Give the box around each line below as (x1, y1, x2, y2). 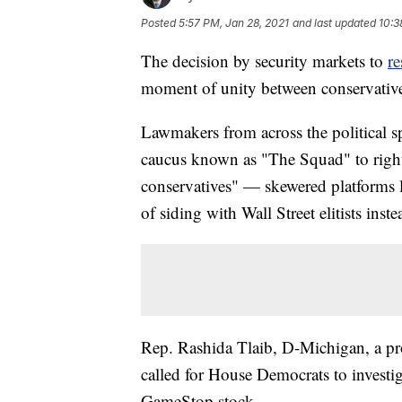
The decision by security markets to (141, 49, 388, 73)
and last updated (293, 16, 376, 31)
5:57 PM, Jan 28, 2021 (179, 16, 289, 31)
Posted (141, 16, 179, 31)
